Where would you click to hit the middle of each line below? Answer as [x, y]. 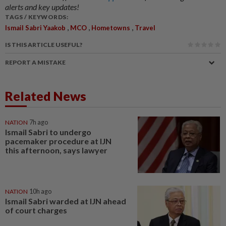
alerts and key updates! [42, 7]
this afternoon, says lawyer [56, 150]
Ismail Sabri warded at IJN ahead [66, 201]
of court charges [36, 210]
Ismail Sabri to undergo [48, 132]
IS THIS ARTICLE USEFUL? [44, 45]
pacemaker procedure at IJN [58, 141]
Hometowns [111, 28]
